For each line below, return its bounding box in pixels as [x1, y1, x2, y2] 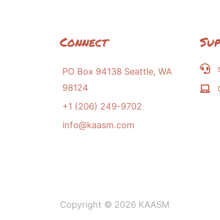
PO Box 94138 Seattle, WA [62, 66, 172, 77]
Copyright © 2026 [60, 199, 138, 210]
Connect [60, 33, 108, 51]
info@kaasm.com [62, 120, 135, 130]
